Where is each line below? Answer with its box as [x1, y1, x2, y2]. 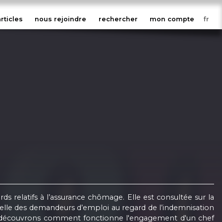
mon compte [150, 15, 195, 23]
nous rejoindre [35, 15, 87, 23]
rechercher [98, 15, 138, 23]
